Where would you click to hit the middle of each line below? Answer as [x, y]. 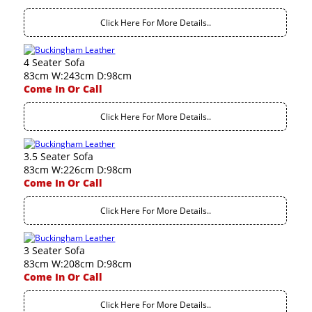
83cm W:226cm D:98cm [78, 170]
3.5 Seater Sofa [59, 156]
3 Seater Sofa [55, 250]
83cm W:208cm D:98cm [78, 264]
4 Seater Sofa [55, 62]
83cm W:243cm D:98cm [78, 76]
